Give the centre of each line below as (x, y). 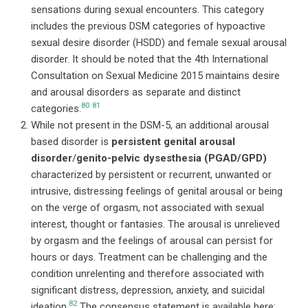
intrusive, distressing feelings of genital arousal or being (157, 191)
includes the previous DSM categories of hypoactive (148, 26)
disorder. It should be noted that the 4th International (150, 59)
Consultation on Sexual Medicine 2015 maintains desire (155, 75)
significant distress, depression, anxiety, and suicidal (148, 290)
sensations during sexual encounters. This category (147, 9)
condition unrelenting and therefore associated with (147, 273)
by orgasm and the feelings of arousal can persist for (152, 240)
